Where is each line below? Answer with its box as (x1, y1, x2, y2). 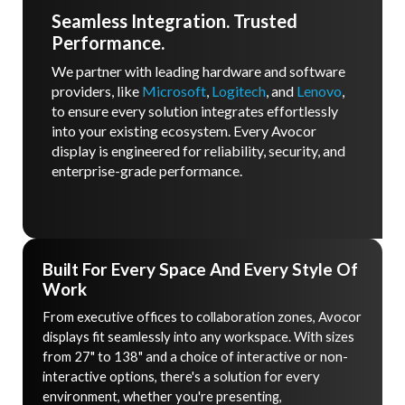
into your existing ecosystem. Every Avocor (52, 122, 316, 140)
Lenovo (297, 82, 342, 100)
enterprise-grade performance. (52, 162, 242, 180)
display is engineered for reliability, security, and (52, 142, 345, 160)
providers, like (52, 82, 142, 100)
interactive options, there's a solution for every (42, 368, 321, 385)
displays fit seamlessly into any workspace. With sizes (42, 328, 355, 345)
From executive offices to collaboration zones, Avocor (42, 308, 363, 325)
